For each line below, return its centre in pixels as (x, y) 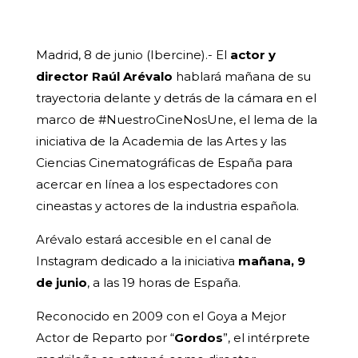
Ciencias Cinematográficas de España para (164, 163)
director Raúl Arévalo (104, 77)
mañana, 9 (271, 261)
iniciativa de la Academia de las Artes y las (161, 141)
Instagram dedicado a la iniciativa (137, 261)
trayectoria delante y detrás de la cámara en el (176, 98)
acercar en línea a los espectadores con (157, 185)
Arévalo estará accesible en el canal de (153, 240)
